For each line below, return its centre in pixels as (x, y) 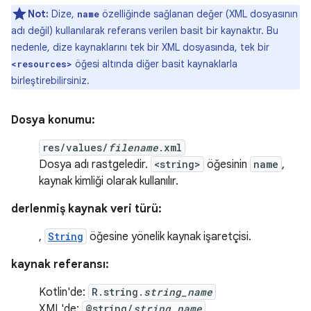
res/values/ (75, 148)
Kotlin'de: (64, 292)
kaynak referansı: (60, 264)
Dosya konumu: (53, 120)
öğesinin (227, 165)
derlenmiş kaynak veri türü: (86, 209)
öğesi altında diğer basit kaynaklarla (155, 64)
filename (133, 148)
